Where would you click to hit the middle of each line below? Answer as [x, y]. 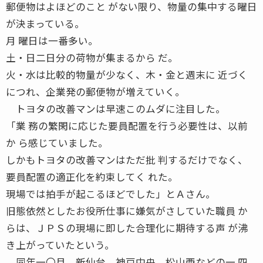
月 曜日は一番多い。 [52, 40]
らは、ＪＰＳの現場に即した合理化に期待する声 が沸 [127, 227]
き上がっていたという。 [60, 245]
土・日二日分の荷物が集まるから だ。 [92, 57]
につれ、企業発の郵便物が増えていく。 [95, 91]
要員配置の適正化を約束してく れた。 [92, 176]
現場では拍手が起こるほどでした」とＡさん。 [111, 193]
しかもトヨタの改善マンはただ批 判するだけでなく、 [127, 159]
